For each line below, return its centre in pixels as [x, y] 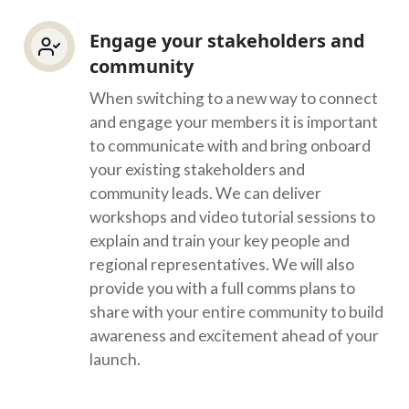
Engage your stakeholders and [227, 41]
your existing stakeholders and [197, 169]
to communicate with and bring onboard [230, 146]
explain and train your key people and [220, 241]
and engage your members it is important [234, 122]
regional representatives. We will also [222, 264]
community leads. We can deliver [205, 193]
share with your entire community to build [236, 312]
